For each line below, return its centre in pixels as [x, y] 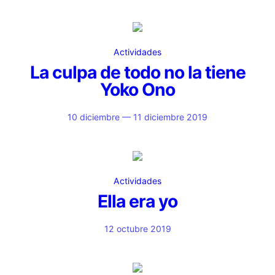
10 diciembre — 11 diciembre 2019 [137, 117]
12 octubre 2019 [137, 229]
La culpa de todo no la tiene [137, 72]
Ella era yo [137, 201]
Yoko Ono [137, 90]
